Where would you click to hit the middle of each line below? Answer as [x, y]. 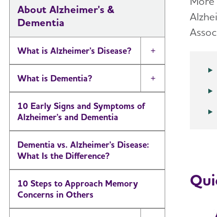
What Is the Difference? [63, 156]
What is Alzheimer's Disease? [74, 51]
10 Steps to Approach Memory [78, 183]
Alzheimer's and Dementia [68, 117]
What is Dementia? [55, 78]
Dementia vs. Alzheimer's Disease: [83, 145]
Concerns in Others [55, 194]
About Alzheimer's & [66, 9]
